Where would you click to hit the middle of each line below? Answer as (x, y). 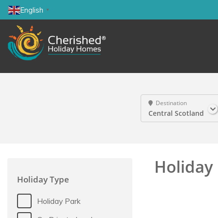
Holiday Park (59, 201)
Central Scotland (176, 113)
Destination (171, 103)
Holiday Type (43, 179)
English (32, 10)
